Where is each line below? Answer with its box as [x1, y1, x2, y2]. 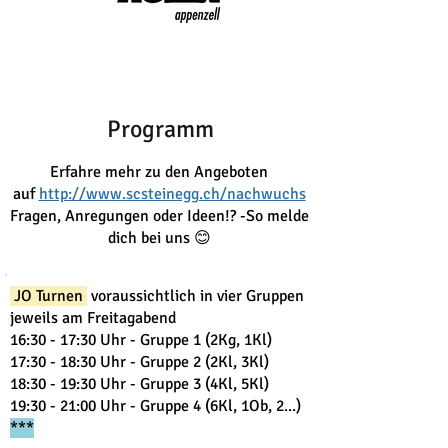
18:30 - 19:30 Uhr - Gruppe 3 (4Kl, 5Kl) [10, 374, 269, 394]
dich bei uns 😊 [107, 228, 211, 248]
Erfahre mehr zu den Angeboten [50, 162, 268, 182]
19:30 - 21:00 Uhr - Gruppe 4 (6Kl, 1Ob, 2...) [10, 396, 301, 416]
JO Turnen [10, 286, 87, 306]
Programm [106, 114, 214, 144]
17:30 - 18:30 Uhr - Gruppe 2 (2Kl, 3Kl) [10, 352, 269, 372]
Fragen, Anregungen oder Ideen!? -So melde [9, 206, 309, 226]
